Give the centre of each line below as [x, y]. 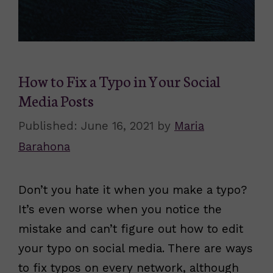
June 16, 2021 [117, 126]
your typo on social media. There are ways [136, 248]
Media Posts [56, 100]
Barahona [44, 146]
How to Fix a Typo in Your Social [119, 80]
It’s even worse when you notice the [120, 209]
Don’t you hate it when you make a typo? [133, 190]
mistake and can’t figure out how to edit [131, 229]
